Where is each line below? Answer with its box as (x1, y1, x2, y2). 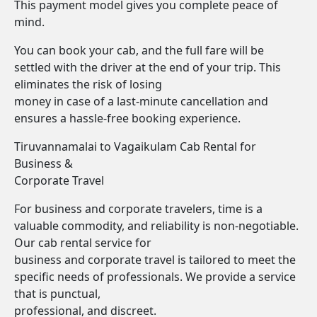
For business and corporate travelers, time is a (14, 201, 263, 217)
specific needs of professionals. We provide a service (14, 269, 296, 284)
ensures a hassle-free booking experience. (14, 110, 241, 126)
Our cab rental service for (14, 235, 151, 250)
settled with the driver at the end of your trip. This (14, 59, 281, 75)
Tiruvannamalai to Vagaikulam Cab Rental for (14, 139, 256, 154)
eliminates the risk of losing (14, 76, 162, 92)
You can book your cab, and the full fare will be (14, 42, 264, 58)
